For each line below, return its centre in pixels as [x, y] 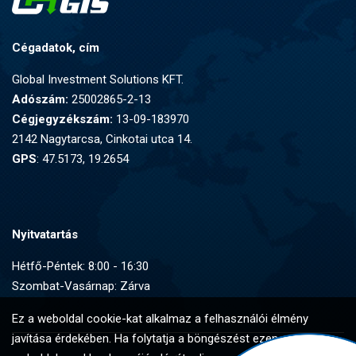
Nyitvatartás [45, 234]
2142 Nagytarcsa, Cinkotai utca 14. [102, 139]
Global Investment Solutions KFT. [98, 79]
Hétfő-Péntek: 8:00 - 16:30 [80, 266]
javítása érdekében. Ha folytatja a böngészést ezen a [150, 339]
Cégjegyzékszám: [62, 119]
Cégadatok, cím [56, 47]
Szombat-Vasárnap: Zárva [81, 286]
